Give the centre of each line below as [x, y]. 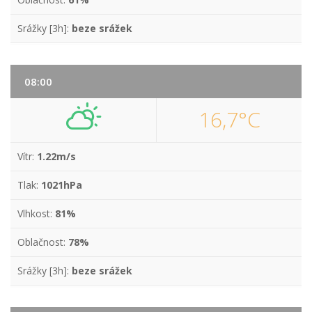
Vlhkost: [36, 213]
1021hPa [62, 185]
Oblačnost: [43, 242]
